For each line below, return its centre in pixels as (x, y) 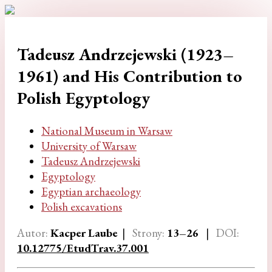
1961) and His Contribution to (130, 76)
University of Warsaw (89, 146)
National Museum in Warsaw (107, 131)
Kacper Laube (83, 233)
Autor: (32, 233)
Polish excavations (82, 206)
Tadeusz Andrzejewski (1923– (125, 54)
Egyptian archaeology (91, 191)
